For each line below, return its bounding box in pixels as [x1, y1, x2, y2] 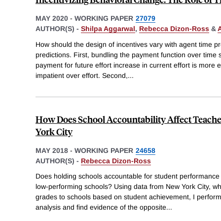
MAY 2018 [36, 146, 68, 154]
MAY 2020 [36, 14, 68, 22]
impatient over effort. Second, [36, 71, 128, 79]
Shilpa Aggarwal [81, 24, 135, 33]
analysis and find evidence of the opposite [36, 203, 166, 212]
